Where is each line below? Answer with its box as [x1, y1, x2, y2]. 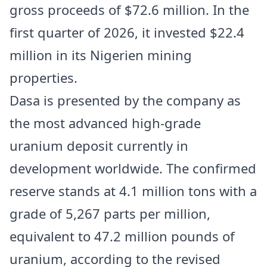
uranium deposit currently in [10, 136, 188, 154]
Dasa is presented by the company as [10, 91, 241, 109]
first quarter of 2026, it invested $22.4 [10, 23, 244, 41]
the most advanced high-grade [10, 113, 201, 132]
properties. [10, 68, 77, 86]
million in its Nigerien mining [10, 45, 192, 64]
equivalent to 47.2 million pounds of [10, 226, 235, 245]
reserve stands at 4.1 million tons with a [10, 181, 257, 200]
